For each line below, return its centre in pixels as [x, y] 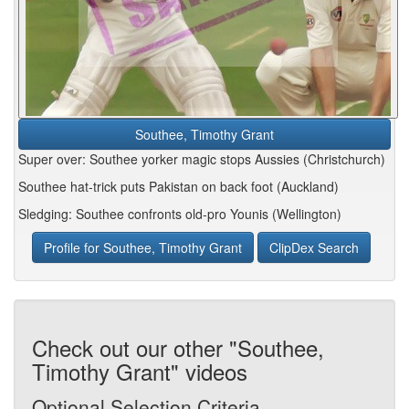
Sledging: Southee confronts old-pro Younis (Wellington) [180, 214]
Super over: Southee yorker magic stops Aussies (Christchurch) [202, 159]
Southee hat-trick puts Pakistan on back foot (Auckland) [178, 186]
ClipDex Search [314, 247]
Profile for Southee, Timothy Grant [143, 247]
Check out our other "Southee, [178, 347]
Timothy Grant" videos [140, 371]
